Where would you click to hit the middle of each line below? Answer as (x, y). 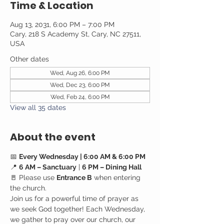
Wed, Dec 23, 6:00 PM (80, 85)
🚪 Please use (33, 177)
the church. (28, 188)
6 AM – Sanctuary (48, 167)
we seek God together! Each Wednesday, (78, 209)
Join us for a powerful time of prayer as (75, 198)
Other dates (29, 59)
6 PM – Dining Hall (112, 167)
